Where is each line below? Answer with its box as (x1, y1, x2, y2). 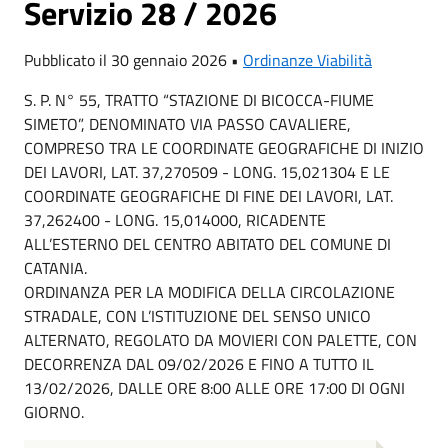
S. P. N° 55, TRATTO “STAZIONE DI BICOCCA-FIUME (24, 88, 374, 112)
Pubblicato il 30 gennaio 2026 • (24, 48, 243, 72)
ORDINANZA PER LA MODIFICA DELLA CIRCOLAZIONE (24, 280, 395, 304)
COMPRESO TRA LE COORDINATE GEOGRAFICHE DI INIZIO (24, 136, 424, 160)
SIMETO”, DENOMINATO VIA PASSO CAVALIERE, (24, 112, 351, 136)
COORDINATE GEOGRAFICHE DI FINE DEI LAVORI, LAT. (24, 184, 393, 208)
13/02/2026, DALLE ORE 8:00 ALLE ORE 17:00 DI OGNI (24, 376, 405, 400)
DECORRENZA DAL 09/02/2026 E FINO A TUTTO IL (24, 352, 374, 376)
